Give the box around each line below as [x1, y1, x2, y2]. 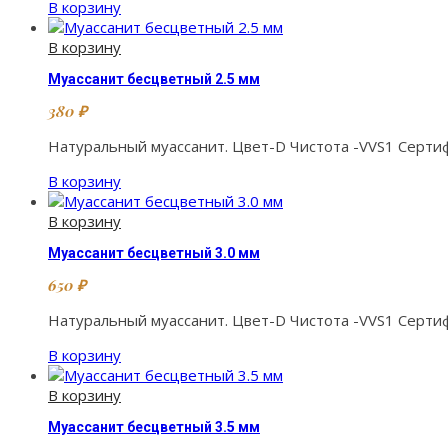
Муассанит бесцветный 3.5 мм [48, 418, 260, 435]
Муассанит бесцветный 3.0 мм [48, 244, 260, 261]
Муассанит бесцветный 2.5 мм [48, 70, 260, 87]
